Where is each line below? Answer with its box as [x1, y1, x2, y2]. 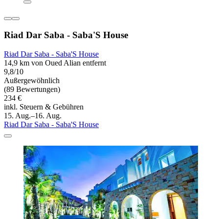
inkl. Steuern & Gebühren [4, 102, 84, 111]
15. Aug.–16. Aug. [4, 111, 62, 120]
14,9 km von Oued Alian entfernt [4, 58, 106, 67]
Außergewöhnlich [4, 76, 60, 85]
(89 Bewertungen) [4, 85, 60, 93]
